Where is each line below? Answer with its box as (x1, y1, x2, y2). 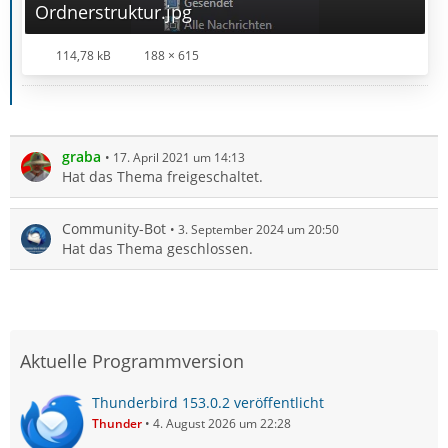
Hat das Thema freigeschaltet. (62, 166, 263, 186)
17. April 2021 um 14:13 (113, 148, 245, 166)
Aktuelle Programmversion (20, 348, 244, 373)
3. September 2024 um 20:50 (178, 220, 339, 238)
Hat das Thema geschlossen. (62, 238, 253, 258)
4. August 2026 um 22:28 (153, 414, 291, 432)
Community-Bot (62, 218, 166, 238)
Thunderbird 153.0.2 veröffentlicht (92, 392, 324, 412)
